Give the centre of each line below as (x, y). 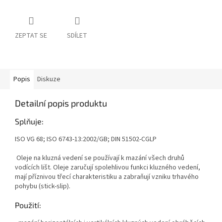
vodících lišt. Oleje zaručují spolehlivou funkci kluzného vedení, (108, 168)
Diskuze (49, 80)
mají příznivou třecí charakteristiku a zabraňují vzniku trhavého (107, 177)
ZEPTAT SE (31, 36)
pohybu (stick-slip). (43, 187)
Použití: (28, 205)
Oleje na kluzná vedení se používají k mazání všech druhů (100, 158)
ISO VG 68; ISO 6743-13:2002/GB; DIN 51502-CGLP (86, 139)
